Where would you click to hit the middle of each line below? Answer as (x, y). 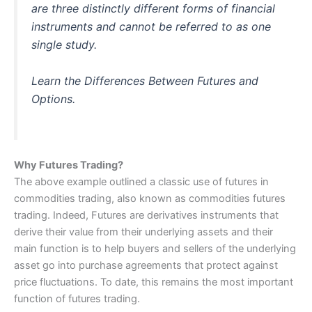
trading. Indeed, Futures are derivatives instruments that (146, 215)
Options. (53, 99)
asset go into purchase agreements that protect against (146, 265)
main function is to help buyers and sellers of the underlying (155, 248)
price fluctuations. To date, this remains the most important (154, 282)
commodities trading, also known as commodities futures (150, 198)
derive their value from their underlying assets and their (143, 232)
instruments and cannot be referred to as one (151, 27)
